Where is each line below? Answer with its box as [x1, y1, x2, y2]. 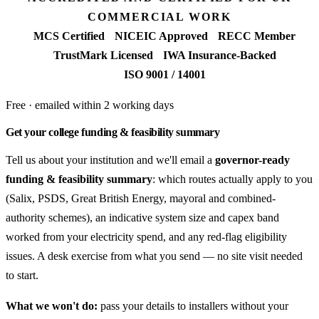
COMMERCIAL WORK [88, 10, 231, 23]
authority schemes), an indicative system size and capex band [6, 211, 279, 224]
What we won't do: [6, 299, 98, 312]
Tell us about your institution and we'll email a [6, 153, 215, 166]
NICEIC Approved [115, 29, 208, 42]
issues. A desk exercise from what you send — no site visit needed [6, 249, 303, 262]
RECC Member [218, 29, 296, 42]
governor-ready [215, 153, 290, 166]
